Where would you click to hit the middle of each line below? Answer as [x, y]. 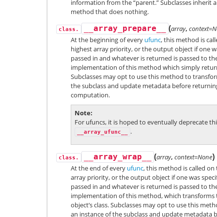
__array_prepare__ [125, 28]
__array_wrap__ [118, 157]
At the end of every [99, 168]
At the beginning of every [108, 39]
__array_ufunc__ [102, 132]
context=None [193, 157]
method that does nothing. [110, 11]
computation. [90, 95]
